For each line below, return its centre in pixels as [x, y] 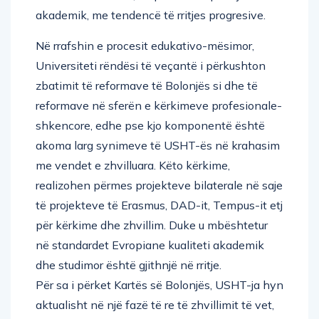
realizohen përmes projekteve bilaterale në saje [159, 185]
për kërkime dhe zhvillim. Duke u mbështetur [152, 225]
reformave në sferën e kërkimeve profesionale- [159, 105]
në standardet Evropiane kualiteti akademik [150, 245]
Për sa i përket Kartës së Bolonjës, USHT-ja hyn [159, 284]
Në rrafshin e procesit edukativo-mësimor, [145, 45]
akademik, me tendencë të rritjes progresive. [151, 15]
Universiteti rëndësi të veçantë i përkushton [151, 65]
